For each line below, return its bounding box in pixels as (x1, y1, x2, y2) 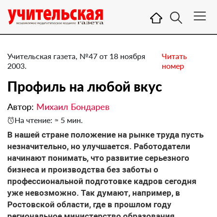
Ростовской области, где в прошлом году (7, 200, 171, 209)
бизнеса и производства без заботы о (7, 165, 158, 174)
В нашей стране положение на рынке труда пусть (7, 130, 203, 139)
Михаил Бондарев (36, 101, 109, 112)
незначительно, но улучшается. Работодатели (7, 141, 190, 151)
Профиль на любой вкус (7, 78, 162, 94)
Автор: (7, 101, 36, 112)
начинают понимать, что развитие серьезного (7, 153, 189, 163)
